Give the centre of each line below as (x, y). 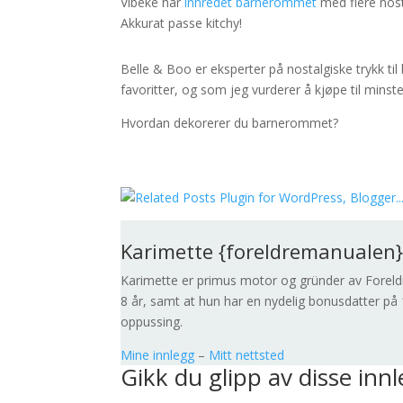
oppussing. (152, 322)
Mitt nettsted (247, 355)
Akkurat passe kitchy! (182, 23)
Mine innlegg (158, 355)
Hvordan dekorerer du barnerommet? (230, 123)
